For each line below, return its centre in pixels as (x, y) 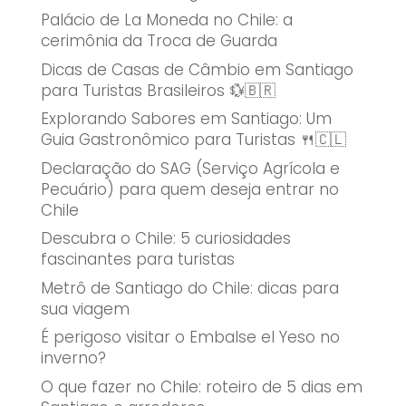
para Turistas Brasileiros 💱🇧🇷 (158, 90)
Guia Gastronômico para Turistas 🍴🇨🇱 (193, 140)
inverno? (73, 358)
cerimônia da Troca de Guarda (159, 41)
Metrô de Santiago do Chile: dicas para (189, 288)
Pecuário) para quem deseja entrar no (189, 189)
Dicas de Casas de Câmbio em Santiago (197, 69)
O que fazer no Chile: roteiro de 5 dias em (201, 387)
